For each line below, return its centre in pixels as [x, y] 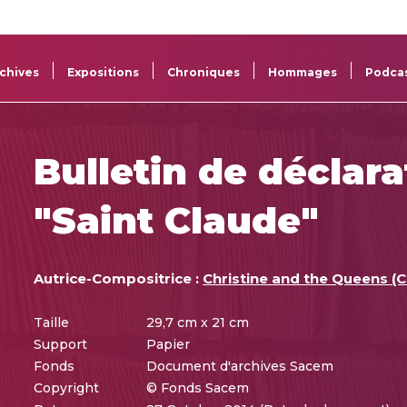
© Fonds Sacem [198, 387]
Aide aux [164, 53]
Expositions [104, 72]
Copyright [67, 387]
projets [159, 71]
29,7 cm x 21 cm [198, 322]
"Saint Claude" [177, 220]
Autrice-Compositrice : [119, 278]
